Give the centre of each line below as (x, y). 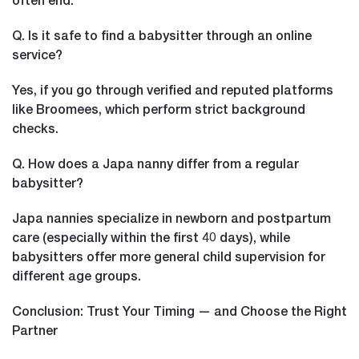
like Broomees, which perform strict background (159, 108)
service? (37, 54)
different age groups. (77, 275)
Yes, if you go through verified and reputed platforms (173, 89)
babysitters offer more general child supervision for (169, 256)
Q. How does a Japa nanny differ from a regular (155, 163)
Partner (35, 329)
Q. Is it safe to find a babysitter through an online (162, 34)
